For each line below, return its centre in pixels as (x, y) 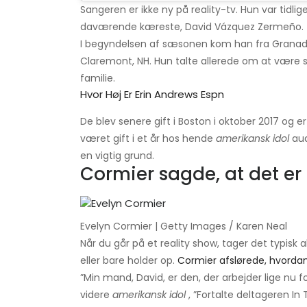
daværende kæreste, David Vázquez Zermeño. (192, 27)
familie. (98, 78)
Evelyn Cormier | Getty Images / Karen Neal (184, 226)
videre (96, 295)
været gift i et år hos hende (148, 139)
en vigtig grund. (117, 156)
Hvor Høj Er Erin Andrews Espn (152, 95)
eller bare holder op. (129, 261)
